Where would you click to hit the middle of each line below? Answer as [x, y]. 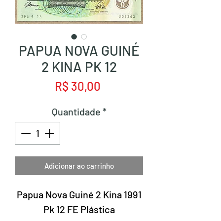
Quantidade [76, 111]
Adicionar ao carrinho [79, 166]
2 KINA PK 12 [79, 67]
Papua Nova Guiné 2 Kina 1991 [79, 194]
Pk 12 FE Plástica [79, 209]
